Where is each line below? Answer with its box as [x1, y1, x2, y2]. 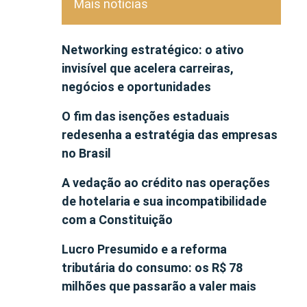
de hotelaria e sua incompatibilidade [62, 193, 267, 208]
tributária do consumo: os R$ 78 [62, 260, 243, 275]
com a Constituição [62, 212, 173, 227]
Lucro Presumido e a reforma [62, 241, 227, 256]
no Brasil [62, 145, 111, 160]
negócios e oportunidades [62, 79, 211, 94]
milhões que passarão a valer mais [62, 278, 256, 293]
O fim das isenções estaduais [62, 108, 230, 123]
